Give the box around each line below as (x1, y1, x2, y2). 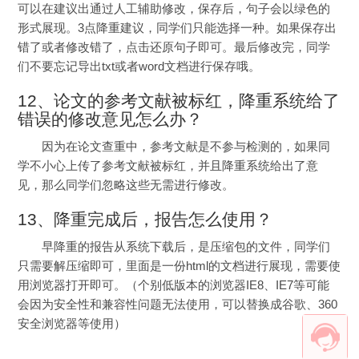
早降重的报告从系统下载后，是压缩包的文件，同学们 (41, 240, 330, 254)
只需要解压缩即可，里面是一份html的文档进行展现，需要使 (18, 260, 341, 273)
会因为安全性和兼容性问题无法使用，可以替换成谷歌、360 (18, 298, 338, 312)
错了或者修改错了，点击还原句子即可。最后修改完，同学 (18, 41, 331, 54)
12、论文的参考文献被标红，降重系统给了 (18, 91, 341, 111)
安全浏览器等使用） (18, 317, 127, 331)
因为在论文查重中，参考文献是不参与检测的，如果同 (41, 140, 330, 154)
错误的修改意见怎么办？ (18, 110, 204, 130)
